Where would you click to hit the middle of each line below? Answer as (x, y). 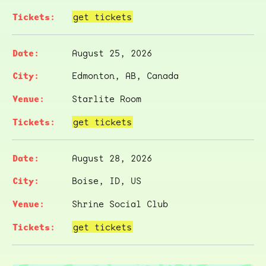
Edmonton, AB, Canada (125, 76)
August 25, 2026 (112, 53)
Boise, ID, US (106, 181)
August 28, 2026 (112, 158)
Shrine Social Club (120, 204)
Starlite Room (106, 99)
